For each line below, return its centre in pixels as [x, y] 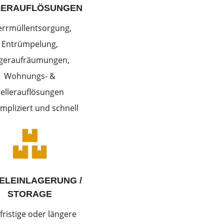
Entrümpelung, [30, 44]
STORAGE [30, 194]
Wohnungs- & [30, 76]
